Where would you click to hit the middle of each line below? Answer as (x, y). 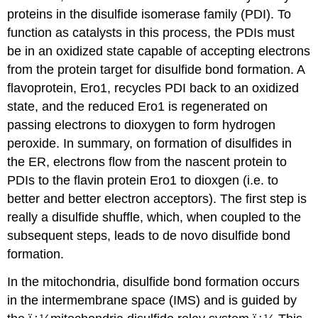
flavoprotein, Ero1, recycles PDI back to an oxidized (153, 88)
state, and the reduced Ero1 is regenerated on (138, 107)
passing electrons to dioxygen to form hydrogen (142, 125)
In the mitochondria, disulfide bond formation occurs (154, 282)
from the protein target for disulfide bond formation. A (156, 70)
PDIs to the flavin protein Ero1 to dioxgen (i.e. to (143, 181)
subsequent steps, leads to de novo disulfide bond (149, 236)
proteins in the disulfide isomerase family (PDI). (141, 15)
